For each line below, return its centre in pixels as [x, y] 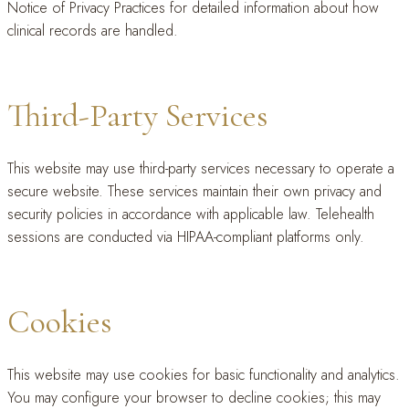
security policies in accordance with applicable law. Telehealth [191, 214]
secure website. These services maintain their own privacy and [194, 191]
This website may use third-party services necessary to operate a [201, 168]
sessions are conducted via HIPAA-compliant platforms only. [186, 237]
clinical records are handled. [93, 31]
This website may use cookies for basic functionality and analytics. [204, 375]
